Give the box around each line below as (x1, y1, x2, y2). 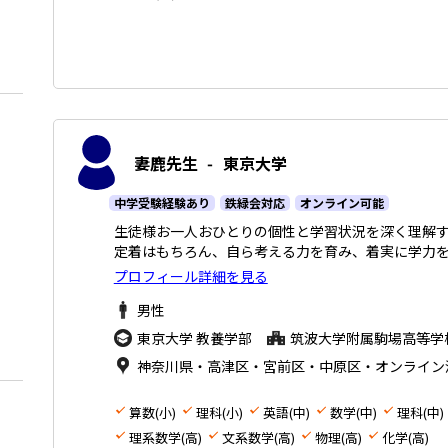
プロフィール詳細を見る (113, 266, 268, 287)
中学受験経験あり (113, 194, 210, 212)
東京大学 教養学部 (136, 328, 252, 349)
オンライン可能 (299, 194, 384, 212)
